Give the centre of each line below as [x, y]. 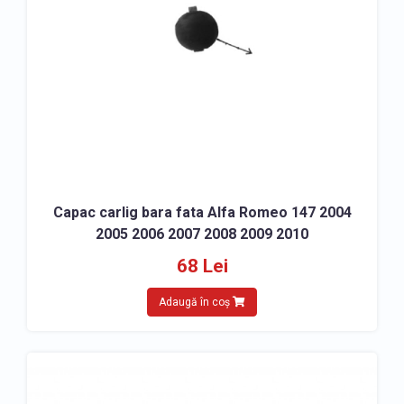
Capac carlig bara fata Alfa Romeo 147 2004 [202, 212]
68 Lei [202, 266]
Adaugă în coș [196, 302]
